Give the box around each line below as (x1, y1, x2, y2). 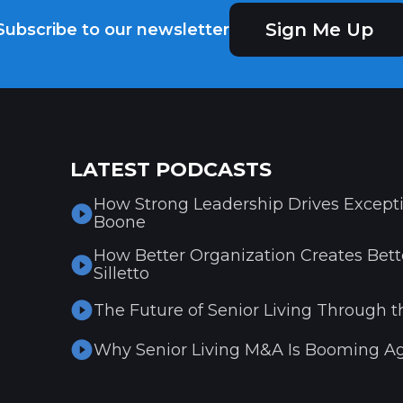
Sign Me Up (264, 19, 373, 40)
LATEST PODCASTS (70, 157, 273, 182)
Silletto (94, 264, 150, 283)
